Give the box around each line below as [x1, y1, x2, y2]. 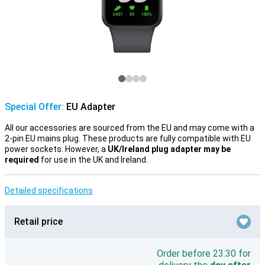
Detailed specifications [5, 186, 93, 195]
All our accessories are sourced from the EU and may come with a [5, 123, 254, 132]
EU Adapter [64, 101, 115, 112]
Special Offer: [5, 101, 64, 112]
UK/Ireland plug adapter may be [108, 144, 231, 154]
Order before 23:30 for [157, 248, 251, 259]
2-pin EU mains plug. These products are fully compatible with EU [5, 134, 251, 143]
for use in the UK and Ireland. [39, 155, 148, 164]
